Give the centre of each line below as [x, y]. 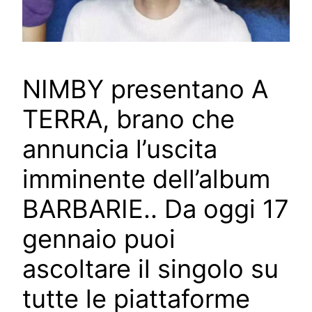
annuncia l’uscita [120, 149]
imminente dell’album [146, 179]
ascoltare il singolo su [150, 269]
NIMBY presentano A [145, 89]
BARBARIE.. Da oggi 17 [156, 209]
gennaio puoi [99, 239]
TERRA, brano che [128, 119]
